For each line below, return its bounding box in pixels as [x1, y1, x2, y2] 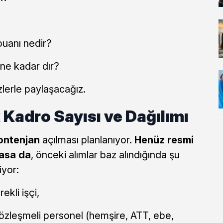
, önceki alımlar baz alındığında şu [30, 148, 180, 161]
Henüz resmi [134, 133, 194, 146]
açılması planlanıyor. [39, 133, 134, 146]
